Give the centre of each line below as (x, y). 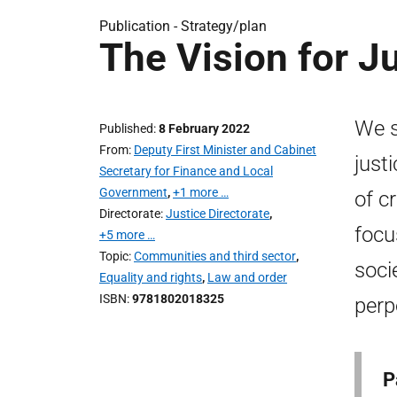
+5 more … (127, 235)
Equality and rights (151, 277)
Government (133, 192)
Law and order (247, 277)
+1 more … (201, 192)
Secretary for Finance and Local (186, 171)
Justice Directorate (218, 214)
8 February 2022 (204, 128)
